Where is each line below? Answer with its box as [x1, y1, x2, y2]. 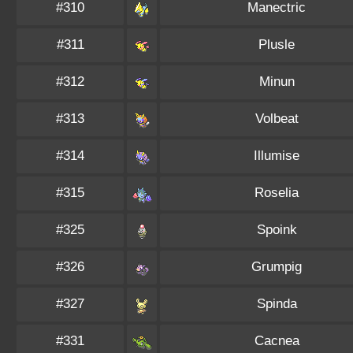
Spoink [256, 222, 297, 237]
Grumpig [251, 259, 302, 274]
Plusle [258, 37, 295, 52]
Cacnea [254, 333, 299, 348]
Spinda [256, 296, 297, 311]
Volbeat [255, 111, 299, 126]
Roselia [255, 185, 299, 200]
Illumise [254, 148, 299, 163]
